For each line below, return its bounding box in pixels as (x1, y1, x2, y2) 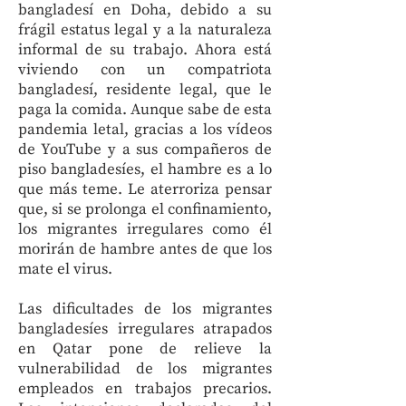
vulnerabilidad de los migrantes (18, 359, 272, 379)
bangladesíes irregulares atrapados (18, 319, 272, 339)
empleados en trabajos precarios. (18, 379, 272, 399)
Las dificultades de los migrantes (18, 299, 272, 319)
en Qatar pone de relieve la (18, 339, 272, 359)
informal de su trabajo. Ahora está (18, 40, 272, 60)
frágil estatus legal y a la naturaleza (18, 20, 272, 40)
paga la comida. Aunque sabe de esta (18, 100, 272, 120)
